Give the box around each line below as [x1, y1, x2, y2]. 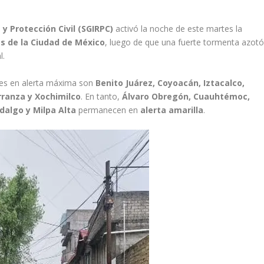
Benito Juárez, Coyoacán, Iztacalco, [95, 77, 245, 88]
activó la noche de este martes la [113, 23, 243, 35]
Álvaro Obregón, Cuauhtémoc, [122, 90, 250, 102]
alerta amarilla [140, 104, 204, 115]
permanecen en [76, 104, 141, 115]
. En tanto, [81, 90, 123, 102]
